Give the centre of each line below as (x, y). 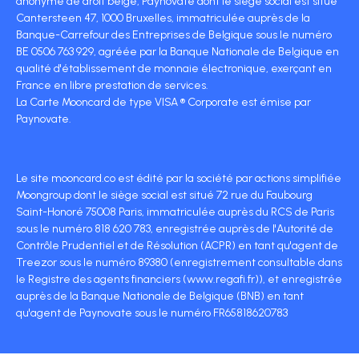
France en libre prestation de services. (112, 85)
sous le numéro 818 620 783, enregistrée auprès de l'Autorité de (175, 228)
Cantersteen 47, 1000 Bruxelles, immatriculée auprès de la (163, 18)
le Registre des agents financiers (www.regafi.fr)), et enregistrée (179, 279)
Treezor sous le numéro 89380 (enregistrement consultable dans (179, 262)
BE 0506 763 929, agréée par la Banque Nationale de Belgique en (177, 51)
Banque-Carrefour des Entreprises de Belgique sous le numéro (174, 34)
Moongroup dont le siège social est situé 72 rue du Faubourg (164, 195)
